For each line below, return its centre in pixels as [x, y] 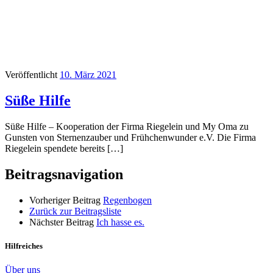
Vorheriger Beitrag [65, 200]
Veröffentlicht [32, 75]
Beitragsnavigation [64, 174]
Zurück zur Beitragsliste [75, 211]
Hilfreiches [24, 246]
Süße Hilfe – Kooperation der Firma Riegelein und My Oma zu [127, 127]
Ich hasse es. [120, 222]
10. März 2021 [88, 75]
